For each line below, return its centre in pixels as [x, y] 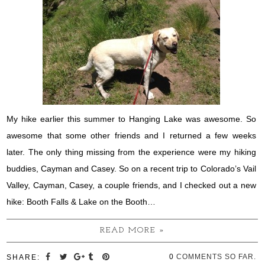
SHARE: [24, 257]
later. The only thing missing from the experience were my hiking [131, 152]
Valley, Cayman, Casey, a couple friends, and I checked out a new [131, 185]
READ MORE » [132, 230]
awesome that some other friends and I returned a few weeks [131, 135]
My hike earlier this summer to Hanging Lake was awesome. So [131, 119]
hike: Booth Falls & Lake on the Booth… [81, 201]
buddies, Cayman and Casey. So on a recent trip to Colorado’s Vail [131, 168]
